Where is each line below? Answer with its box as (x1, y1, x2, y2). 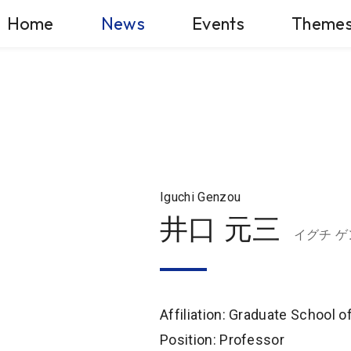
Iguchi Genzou (160, 189, 241, 204)
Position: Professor (160, 331, 285, 348)
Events (192, 12, 244, 34)
